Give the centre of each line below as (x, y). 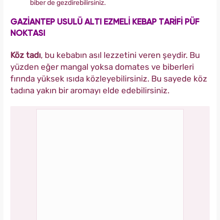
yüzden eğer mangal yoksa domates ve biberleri (102, 67)
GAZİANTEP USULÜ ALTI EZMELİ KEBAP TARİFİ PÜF (105, 23)
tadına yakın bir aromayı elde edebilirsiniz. (90, 91)
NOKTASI (28, 34)
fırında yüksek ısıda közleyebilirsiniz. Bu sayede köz (109, 79)
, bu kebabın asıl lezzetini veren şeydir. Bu (120, 55)
